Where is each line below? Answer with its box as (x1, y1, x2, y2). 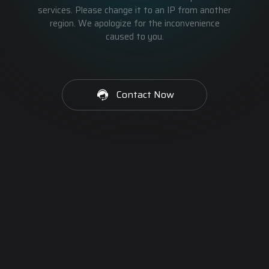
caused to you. (105, 29, 164, 44)
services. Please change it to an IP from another (38, 3, 231, 17)
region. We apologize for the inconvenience (49, 16, 220, 31)
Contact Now (116, 87, 174, 102)
